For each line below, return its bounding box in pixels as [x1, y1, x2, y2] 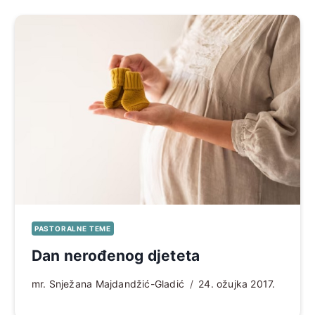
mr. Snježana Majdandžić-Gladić [31, 278, 185, 290]
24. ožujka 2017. [198, 278, 276, 290]
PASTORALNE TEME [34, 224, 111, 233]
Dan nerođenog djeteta [31, 247, 200, 265]
